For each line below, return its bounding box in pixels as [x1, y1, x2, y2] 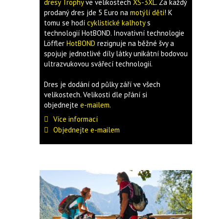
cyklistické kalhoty [87, 18, 145, 27]
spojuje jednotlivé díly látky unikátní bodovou [44, 49, 188, 58]
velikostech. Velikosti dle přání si [44, 90, 147, 99]
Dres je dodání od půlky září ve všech [44, 80, 160, 89]
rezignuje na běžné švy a [95, 39, 174, 48]
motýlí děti [130, 8, 164, 17]
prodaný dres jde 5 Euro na [44, 8, 130, 17]
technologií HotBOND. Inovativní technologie [44, 28, 184, 38]
